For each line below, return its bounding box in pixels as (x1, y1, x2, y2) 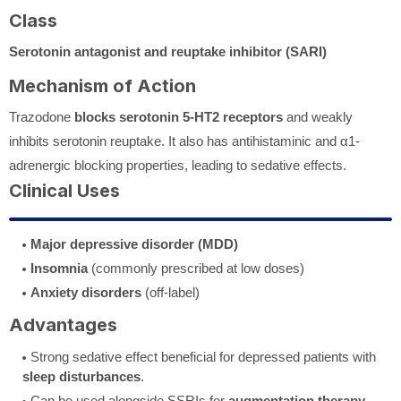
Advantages (9, 313, 117, 336)
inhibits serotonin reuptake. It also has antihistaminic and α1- (9, 132, 360, 149)
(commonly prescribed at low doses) (88, 260, 304, 276)
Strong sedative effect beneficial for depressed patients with (30, 348, 376, 364)
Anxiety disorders (30, 284, 141, 300)
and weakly (283, 108, 353, 124)
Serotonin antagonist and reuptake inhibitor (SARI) (9, 43, 327, 59)
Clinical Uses (9, 179, 120, 201)
